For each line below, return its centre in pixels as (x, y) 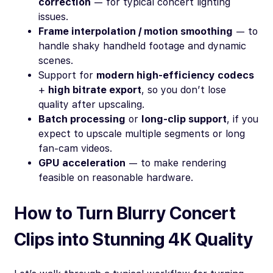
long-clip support (184, 119)
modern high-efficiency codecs (175, 76)
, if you (243, 119)
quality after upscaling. (91, 105)
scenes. (56, 61)
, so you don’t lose (184, 90)
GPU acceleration (82, 163)
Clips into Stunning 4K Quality (133, 239)
